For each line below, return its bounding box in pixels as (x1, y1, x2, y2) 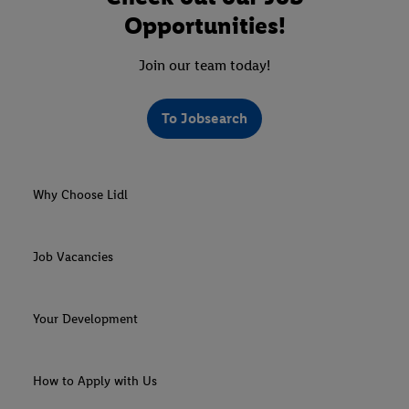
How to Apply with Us (33, 373, 157, 390)
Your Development (33, 311, 138, 328)
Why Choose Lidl (33, 187, 128, 204)
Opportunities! (123, 11, 286, 41)
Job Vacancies (33, 249, 113, 266)
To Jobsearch (162, 110, 247, 128)
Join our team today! (139, 57, 270, 75)
